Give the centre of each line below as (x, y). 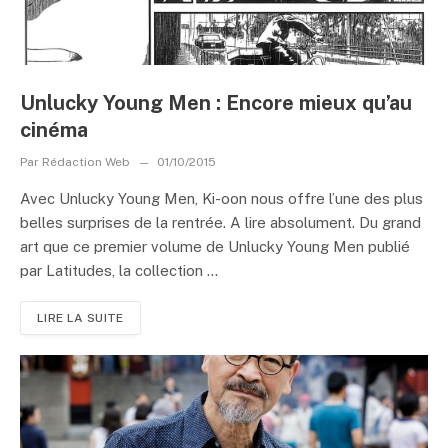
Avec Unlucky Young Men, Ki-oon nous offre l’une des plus (221, 198)
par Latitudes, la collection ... (119, 270)
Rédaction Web (86, 162)
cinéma (54, 130)
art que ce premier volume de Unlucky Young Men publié (215, 246)
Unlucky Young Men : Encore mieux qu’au (216, 103)
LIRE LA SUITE (80, 318)
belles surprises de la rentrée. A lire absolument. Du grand (220, 222)
